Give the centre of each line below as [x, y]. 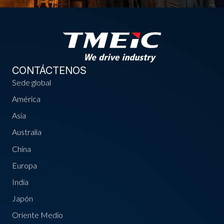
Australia [27, 132]
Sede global [31, 82]
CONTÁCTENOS [49, 70]
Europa [24, 165]
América [26, 99]
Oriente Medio [37, 215]
